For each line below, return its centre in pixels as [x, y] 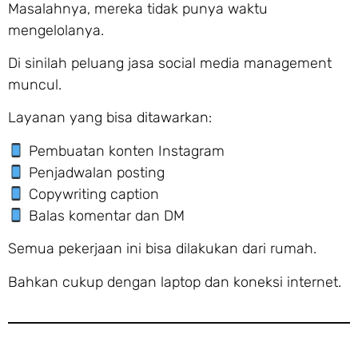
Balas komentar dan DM [104, 215]
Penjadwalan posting [94, 172]
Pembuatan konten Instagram [124, 151]
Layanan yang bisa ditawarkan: [110, 118]
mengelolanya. [56, 30]
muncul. [35, 85]
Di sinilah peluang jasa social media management [170, 64]
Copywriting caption [91, 194]
